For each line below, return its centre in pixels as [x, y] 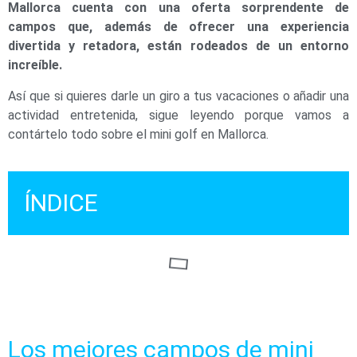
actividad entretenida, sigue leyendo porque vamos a [178, 115]
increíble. [35, 65]
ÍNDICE [61, 203]
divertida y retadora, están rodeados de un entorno [178, 46]
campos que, [50, 27]
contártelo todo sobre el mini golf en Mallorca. [138, 134]
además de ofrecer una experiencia [227, 27]
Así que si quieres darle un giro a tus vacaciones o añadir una [178, 96]
